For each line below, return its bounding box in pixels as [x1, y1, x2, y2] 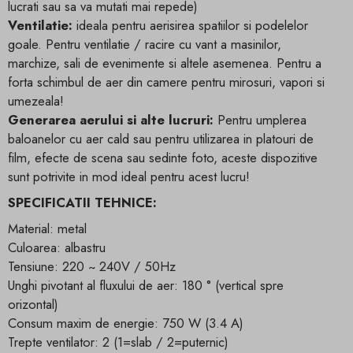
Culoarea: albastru [8, 238, 106, 258]
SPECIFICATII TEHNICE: [8, 192, 157, 212]
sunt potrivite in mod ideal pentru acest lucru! [8, 166, 250, 186]
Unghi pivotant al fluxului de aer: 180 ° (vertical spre [8, 276, 284, 295]
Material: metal [8, 219, 87, 239]
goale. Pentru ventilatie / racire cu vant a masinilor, [8, 34, 281, 54]
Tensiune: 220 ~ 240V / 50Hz [8, 257, 176, 277]
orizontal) [8, 295, 58, 314]
